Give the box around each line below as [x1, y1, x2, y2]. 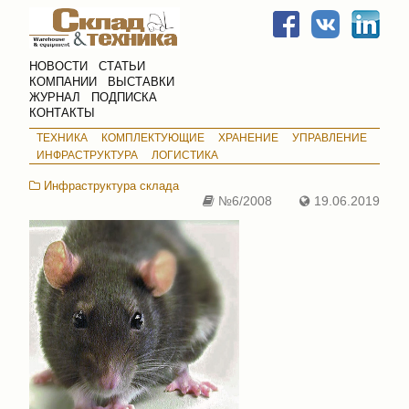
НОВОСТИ [29, 58, 88, 73]
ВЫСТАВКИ [108, 74, 174, 89]
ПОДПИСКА [91, 89, 157, 104]
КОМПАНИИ [29, 74, 97, 89]
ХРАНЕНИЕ [217, 131, 278, 144]
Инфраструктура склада [40, 179, 179, 193]
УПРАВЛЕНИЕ [291, 131, 367, 144]
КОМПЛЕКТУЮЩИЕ [100, 131, 204, 144]
